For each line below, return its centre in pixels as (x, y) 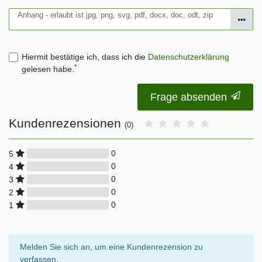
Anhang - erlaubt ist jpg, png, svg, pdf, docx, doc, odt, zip (115, 15)
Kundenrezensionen (67, 123)
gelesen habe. (48, 69)
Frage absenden (189, 97)
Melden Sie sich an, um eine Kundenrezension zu (111, 247)
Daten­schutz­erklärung (188, 57)
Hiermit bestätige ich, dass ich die (85, 57)
